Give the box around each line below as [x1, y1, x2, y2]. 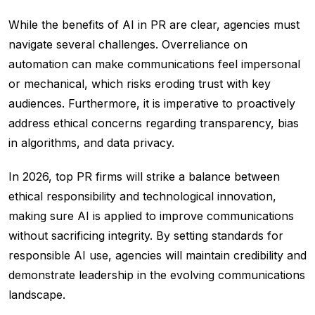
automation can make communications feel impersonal [8, 57, 300, 72]
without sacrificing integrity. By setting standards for [8, 229, 283, 243]
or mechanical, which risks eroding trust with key [8, 77, 271, 91]
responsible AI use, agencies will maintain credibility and [8, 248, 307, 263]
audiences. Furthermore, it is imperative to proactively [8, 96, 295, 111]
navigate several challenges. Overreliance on [8, 37, 247, 52]
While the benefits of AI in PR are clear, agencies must [8, 18, 300, 32]
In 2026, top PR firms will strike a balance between [8, 169, 280, 184]
